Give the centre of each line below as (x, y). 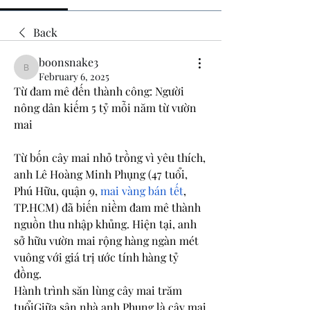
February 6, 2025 (74, 76)
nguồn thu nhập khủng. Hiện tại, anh (105, 224)
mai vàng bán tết (142, 191)
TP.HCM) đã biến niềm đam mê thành (107, 207)
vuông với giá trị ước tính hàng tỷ (96, 257)
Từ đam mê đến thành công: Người (99, 91)
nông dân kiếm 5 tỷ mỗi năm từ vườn (105, 108)
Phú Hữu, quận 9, (57, 191)
